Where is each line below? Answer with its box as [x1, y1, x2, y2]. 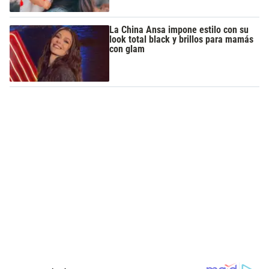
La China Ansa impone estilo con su [109, 24, 249, 36]
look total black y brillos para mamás [109, 34, 254, 46]
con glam [109, 43, 145, 55]
